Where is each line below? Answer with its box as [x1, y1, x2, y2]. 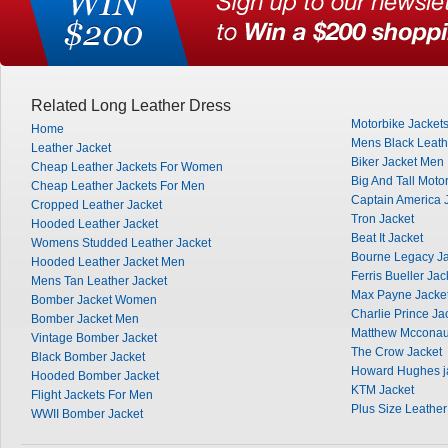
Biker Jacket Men [351, 155, 444, 169]
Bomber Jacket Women [31, 293, 157, 307]
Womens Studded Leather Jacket [31, 236, 211, 250]
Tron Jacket [351, 212, 414, 226]
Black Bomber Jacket [31, 350, 145, 364]
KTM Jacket [351, 383, 414, 397]
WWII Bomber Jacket [31, 407, 143, 421]
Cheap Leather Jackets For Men [31, 179, 205, 193]
